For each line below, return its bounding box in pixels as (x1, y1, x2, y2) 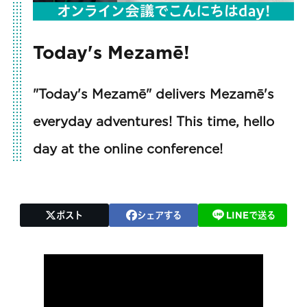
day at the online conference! (32, 140, 223, 157)
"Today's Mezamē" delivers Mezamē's (32, 86, 274, 102)
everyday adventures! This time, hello (32, 113, 274, 130)
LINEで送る (225, 210, 275, 221)
